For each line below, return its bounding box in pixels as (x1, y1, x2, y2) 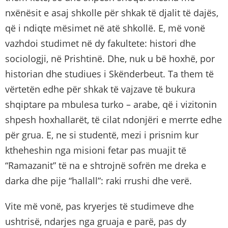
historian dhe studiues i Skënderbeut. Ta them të (5, 67, 214, 80)
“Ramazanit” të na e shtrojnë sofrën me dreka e (5, 159, 206, 172)
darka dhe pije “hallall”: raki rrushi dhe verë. (5, 174, 192, 187)
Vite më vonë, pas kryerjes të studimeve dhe (5, 199, 194, 212)
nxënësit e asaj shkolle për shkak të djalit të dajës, (5, 6, 218, 19)
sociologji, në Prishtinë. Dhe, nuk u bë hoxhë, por (5, 52, 215, 65)
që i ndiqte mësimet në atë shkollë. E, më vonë (5, 21, 205, 34)
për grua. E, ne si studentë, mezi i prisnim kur (5, 128, 198, 141)
